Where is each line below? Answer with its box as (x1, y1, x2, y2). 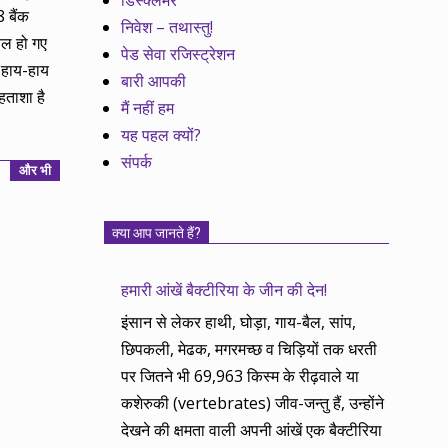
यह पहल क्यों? (121, 124, 202, 147)
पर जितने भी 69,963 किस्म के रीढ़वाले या (121, 365, 360, 388)
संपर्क (121, 151, 153, 174)
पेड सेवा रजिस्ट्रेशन (121, 43, 236, 66)
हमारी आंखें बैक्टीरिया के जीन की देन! (121, 279, 328, 302)
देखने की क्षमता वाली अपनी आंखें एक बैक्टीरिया (121, 419, 383, 442)
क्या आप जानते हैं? (112, 225, 201, 242)
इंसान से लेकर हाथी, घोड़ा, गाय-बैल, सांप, (121, 311, 357, 334)
